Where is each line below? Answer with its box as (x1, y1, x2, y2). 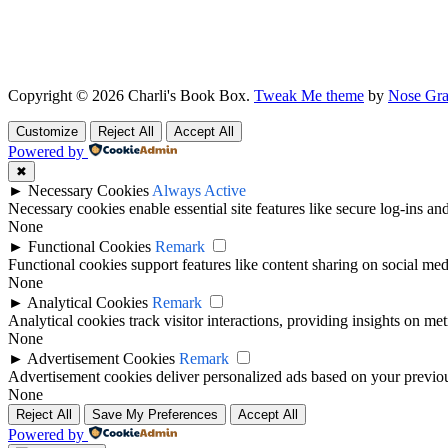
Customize (16, 124, 78, 139)
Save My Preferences (92, 407, 218, 422)
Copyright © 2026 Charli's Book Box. (8, 87, 250, 104)
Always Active (152, 182, 246, 199)
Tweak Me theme (254, 87, 364, 104)
